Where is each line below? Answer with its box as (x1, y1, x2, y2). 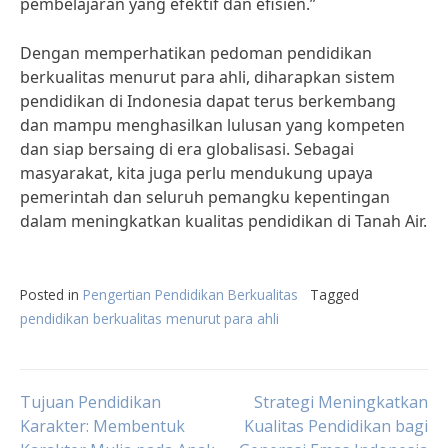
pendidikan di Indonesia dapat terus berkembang (20, 90, 396, 112)
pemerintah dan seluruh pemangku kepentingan (20, 186, 390, 208)
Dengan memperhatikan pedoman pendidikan (20, 42, 372, 64)
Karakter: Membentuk (20, 415, 185, 437)
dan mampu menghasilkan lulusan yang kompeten (20, 114, 405, 136)
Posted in (20, 285, 83, 304)
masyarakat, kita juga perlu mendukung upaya (20, 162, 373, 184)
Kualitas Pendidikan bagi (244, 415, 428, 437)
